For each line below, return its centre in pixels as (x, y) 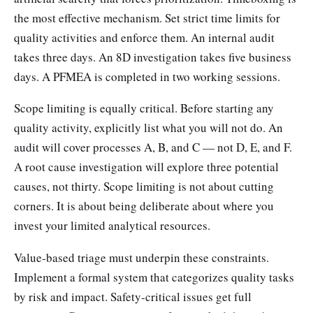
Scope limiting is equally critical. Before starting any (144, 108)
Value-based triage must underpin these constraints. (141, 257)
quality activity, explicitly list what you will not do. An (148, 128)
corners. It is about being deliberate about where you (144, 206)
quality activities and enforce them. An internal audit (144, 37)
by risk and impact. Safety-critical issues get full (133, 296)
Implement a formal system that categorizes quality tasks (154, 277)
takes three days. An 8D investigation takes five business (153, 57)
